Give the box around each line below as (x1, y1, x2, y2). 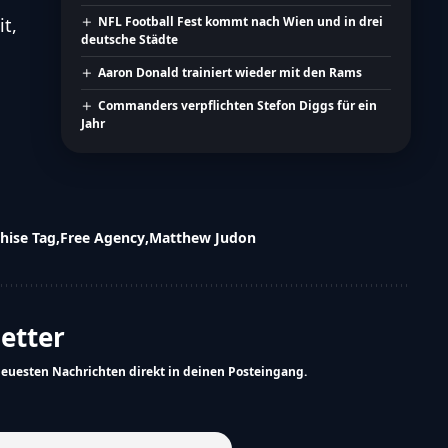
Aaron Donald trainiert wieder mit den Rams (98, 64, 362, 82)
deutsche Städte (80, 31, 178, 49)
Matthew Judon (149, 228, 256, 248)
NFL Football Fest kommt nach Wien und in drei (98, 13, 383, 31)
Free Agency (60, 228, 145, 248)
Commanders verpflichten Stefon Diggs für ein (98, 97, 377, 115)
